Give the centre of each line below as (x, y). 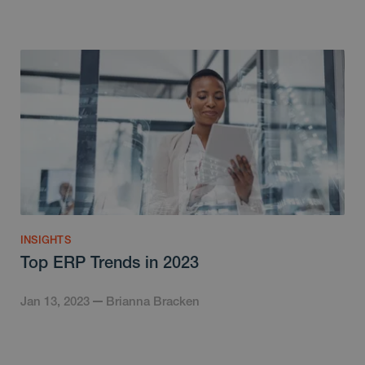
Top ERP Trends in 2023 (110, 262)
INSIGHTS (46, 240)
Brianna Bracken (153, 301)
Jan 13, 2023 (55, 301)
